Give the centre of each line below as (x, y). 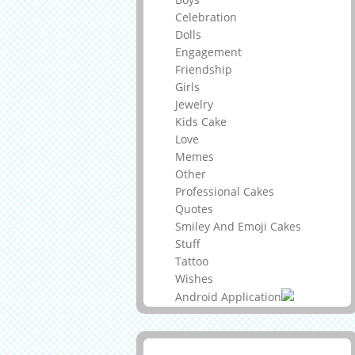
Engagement (208, 52)
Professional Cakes (225, 192)
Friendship (204, 70)
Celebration (206, 17)
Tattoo (192, 261)
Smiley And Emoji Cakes (238, 227)
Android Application (228, 297)
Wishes (194, 279)
